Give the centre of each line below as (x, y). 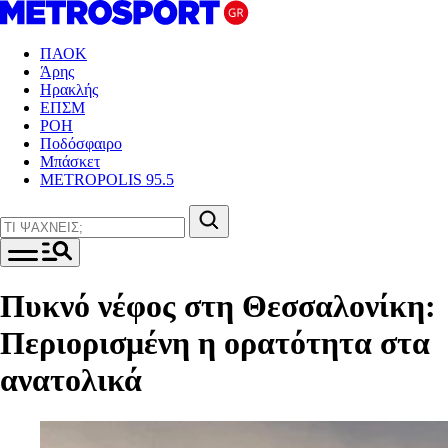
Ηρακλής (69, 89)
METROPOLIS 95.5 (107, 179)
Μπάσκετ (70, 161)
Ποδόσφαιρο (81, 143)
